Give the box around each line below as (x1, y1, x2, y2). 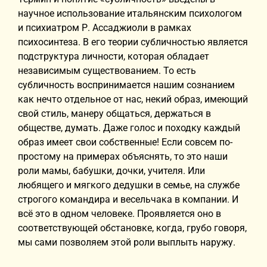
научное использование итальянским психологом (18, 8, 242, 19)
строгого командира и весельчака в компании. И (18, 194, 238, 205)
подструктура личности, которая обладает (18, 51, 209, 62)
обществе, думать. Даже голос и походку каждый (18, 122, 240, 133)
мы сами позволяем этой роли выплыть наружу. (18, 237, 235, 248)
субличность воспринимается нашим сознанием (18, 79, 235, 91)
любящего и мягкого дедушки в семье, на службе (18, 179, 240, 191)
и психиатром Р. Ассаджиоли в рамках (18, 22, 191, 33)
